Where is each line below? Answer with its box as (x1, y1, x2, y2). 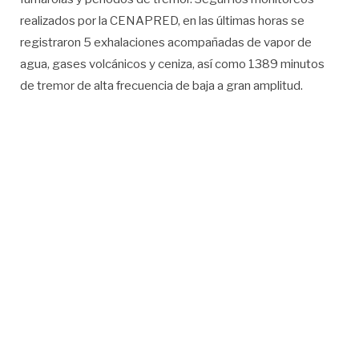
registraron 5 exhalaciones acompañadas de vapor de (20, 34, 312, 50)
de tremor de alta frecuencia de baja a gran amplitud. (20, 78, 303, 93)
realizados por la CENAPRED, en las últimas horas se (20, 13, 305, 28)
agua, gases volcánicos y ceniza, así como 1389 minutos (20, 56, 325, 71)
